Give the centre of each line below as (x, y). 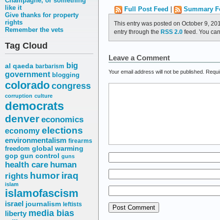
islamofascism (42, 193)
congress (71, 86)
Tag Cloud (26, 46)
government (27, 75)
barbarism (50, 67)
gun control (40, 156)
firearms (80, 141)
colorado (27, 85)
